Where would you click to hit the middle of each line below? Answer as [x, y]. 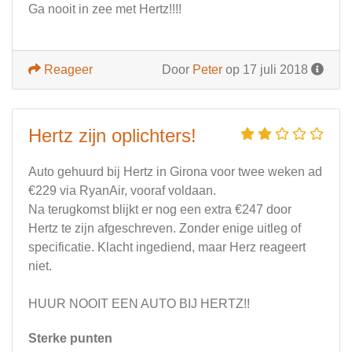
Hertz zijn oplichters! [112, 136]
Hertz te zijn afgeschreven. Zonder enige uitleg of [165, 229]
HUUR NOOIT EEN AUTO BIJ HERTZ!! [139, 304]
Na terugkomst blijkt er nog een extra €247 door [160, 210]
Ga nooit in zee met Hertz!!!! [105, 9]
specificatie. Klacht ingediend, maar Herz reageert [167, 247]
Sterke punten [70, 339]
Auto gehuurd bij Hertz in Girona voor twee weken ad [175, 172]
